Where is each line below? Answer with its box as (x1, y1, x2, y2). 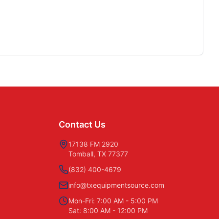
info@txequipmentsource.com (68, 181, 164, 189)
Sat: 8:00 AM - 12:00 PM (68, 206, 148, 215)
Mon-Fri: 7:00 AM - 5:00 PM (68, 197, 158, 205)
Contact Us (59, 119, 106, 130)
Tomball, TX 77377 (68, 150, 128, 158)
